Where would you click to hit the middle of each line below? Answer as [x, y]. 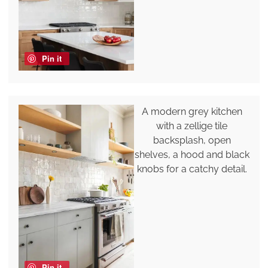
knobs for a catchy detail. [192, 169]
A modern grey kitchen [192, 111]
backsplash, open [192, 140]
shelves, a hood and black [192, 154]
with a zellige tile [192, 126]
